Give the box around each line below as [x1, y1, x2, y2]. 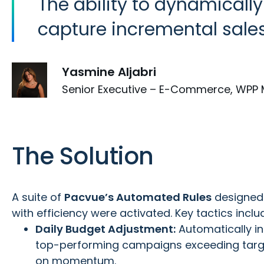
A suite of [12, 189, 64, 204]
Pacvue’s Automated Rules [64, 189, 212, 204]
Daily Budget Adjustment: [35, 221, 176, 236]
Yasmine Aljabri [62, 63, 156, 80]
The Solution [12, 139, 154, 173]
